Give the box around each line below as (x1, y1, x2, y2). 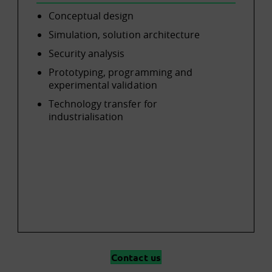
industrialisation (48, 110, 124, 123)
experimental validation (48, 78, 157, 92)
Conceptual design (48, 9, 134, 22)
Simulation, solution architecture (48, 28, 200, 41)
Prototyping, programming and (48, 66, 192, 79)
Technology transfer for (48, 97, 157, 110)
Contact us (111, 251, 161, 263)
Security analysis (48, 47, 125, 60)
